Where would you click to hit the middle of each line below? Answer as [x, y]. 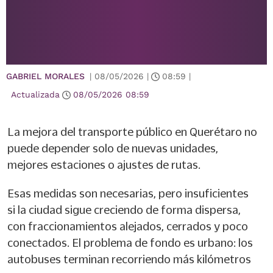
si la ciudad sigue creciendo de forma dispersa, [124, 210]
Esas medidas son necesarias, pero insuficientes [128, 193]
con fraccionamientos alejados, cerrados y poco [128, 226]
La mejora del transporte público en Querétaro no [132, 132]
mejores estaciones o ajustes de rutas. [104, 165]
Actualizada [35, 94]
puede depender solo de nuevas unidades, [113, 148]
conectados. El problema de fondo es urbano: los [130, 243]
